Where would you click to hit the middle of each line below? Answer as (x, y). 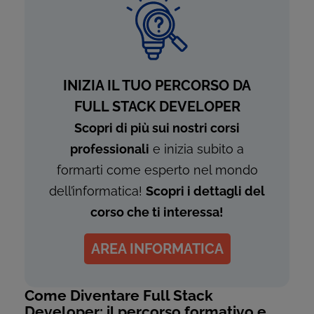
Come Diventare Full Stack (119, 295)
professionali (110, 149)
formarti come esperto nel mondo (157, 170)
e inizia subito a (197, 149)
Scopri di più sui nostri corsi (157, 128)
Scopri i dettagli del (205, 191)
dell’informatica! (97, 191)
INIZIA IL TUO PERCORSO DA (157, 86)
